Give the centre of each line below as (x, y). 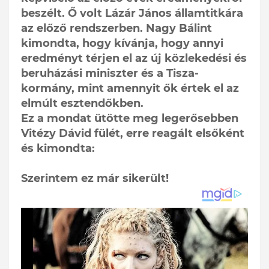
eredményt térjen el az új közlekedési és (134, 58)
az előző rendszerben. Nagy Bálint (116, 28)
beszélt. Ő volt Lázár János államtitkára (132, 13)
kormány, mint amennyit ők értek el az (130, 88)
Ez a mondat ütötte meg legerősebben (130, 118)
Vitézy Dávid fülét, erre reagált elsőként (133, 133)
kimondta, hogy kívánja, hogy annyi (122, 43)
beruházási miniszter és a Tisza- (110, 73)
